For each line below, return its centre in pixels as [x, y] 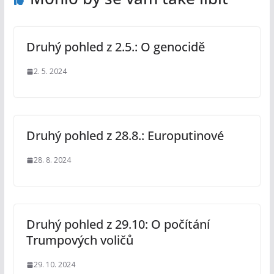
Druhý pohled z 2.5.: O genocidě [115, 47]
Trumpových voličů [80, 240]
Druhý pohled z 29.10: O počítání [118, 224]
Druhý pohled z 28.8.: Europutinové [125, 136]
